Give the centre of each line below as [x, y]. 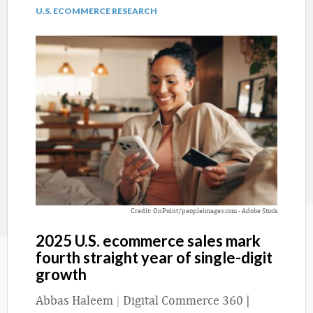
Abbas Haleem [74, 300]
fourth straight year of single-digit [154, 257]
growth [61, 274]
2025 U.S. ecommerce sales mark [148, 240]
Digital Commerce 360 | [187, 300]
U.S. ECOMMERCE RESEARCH [96, 11]
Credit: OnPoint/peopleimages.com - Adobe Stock [204, 210]
